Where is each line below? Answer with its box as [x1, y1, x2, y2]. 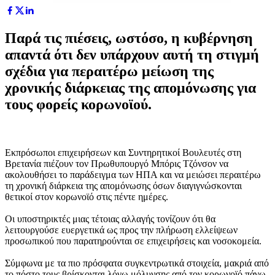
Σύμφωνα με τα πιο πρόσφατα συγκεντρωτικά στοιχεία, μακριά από [5, 257, 269, 268]
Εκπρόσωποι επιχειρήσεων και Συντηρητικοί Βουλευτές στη [5, 147, 241, 158]
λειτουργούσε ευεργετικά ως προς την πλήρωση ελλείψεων [5, 224, 238, 235]
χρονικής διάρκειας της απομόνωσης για [5, 79, 256, 96]
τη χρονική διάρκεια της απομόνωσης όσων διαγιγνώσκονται [5, 180, 242, 191]
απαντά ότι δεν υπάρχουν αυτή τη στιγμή [5, 46, 259, 63]
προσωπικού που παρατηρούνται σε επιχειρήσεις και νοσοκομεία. [5, 235, 261, 246]
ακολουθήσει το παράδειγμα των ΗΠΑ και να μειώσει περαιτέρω [5, 169, 261, 180]
